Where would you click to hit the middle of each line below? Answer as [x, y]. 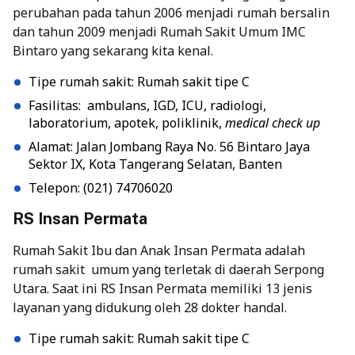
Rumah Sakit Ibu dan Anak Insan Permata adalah [159, 251]
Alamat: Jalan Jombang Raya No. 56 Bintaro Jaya [169, 147]
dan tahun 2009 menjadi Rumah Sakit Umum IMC [159, 32]
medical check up [273, 123]
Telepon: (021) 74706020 [101, 188]
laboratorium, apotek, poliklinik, [127, 123]
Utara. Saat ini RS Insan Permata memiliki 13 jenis [162, 289]
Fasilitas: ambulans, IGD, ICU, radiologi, [147, 106]
